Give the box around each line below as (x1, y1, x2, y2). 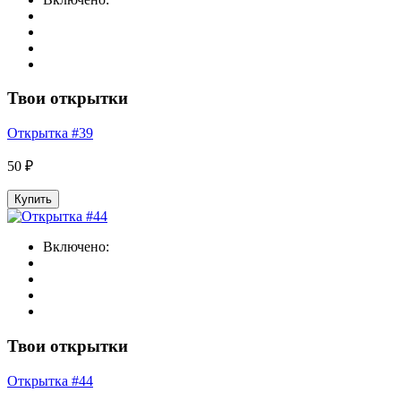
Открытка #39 (7, 125, 93, 141)
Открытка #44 (7, 372, 93, 388)
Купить (14, 192, 52, 207)
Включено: (43, 239, 109, 255)
